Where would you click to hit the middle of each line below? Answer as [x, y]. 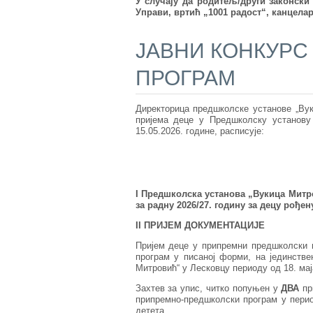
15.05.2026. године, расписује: [199, 131]
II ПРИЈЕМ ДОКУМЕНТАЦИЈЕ [200, 226]
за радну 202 [163, 205]
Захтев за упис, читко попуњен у [208, 289]
